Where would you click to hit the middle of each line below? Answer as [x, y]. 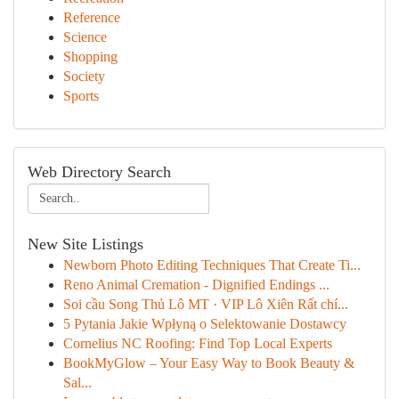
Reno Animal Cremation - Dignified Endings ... [196, 285]
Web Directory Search [99, 172]
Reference [92, 17]
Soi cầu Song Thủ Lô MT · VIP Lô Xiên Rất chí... [206, 304]
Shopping [90, 57]
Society [84, 76]
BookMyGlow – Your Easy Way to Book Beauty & [209, 363]
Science [85, 37]
